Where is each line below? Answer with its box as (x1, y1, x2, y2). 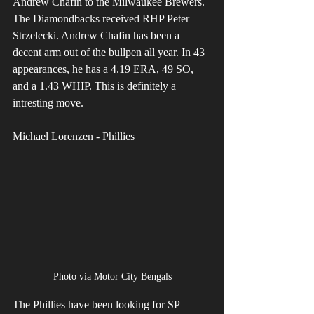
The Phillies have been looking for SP (13, 298, 182, 310)
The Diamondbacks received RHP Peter (13, 13, 192, 25)
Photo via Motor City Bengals (53, 271, 172, 282)
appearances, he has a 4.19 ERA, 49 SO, (13, 63, 196, 76)
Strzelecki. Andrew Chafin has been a (13, 29, 182, 42)
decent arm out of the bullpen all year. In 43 (13, 46, 207, 59)
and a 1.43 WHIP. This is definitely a (13, 80, 179, 93)
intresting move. (13, 97, 83, 109)
